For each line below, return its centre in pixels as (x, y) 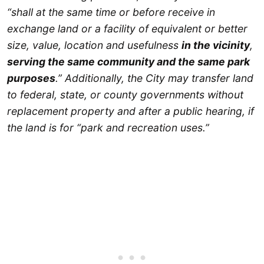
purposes (31, 78)
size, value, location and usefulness (94, 45)
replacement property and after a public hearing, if (131, 111)
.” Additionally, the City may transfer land (154, 78)
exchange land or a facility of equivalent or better (127, 28)
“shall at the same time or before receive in (111, 12)
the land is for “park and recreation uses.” (108, 127)
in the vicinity (216, 45)
